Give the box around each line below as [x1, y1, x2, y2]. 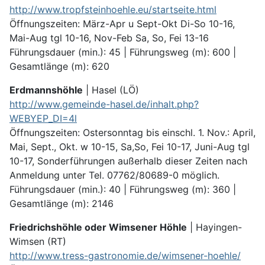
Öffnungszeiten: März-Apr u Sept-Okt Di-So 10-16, [9, 18, 235, 30]
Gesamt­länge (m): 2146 [9, 198, 114, 210]
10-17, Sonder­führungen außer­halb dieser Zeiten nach [9, 155, 247, 167]
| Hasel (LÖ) [83, 84, 139, 96]
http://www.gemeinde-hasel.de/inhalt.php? [9, 98, 199, 111]
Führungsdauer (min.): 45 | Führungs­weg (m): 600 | [9, 46, 236, 59]
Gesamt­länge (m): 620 [9, 60, 109, 73]
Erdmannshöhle [9, 84, 83, 96]
